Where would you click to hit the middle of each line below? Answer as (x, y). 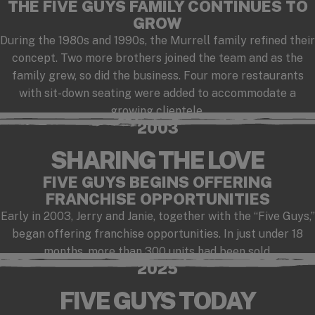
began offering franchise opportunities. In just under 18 (157, 233)
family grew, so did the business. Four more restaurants (157, 75)
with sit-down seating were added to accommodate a (157, 93)
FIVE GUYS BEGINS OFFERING (157, 182)
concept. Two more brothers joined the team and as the (157, 58)
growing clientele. (157, 110)
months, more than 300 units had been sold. (157, 251)
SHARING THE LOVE (157, 160)
